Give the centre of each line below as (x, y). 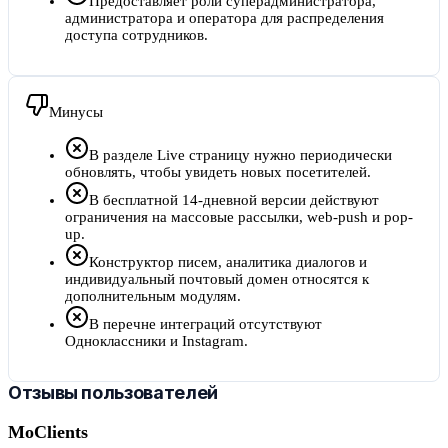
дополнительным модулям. (153, 296)
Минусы (76, 112)
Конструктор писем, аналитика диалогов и (228, 262)
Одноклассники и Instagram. (156, 341)
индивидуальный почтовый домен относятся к (217, 279)
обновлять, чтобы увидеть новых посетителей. (218, 172)
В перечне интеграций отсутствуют (205, 324)
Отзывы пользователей (113, 393)
